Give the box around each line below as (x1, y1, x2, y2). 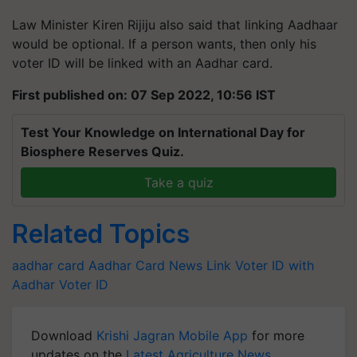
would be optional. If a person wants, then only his (12, 36, 316, 52)
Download (31, 328, 96, 343)
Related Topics (12, 218, 190, 249)
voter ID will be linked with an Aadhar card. (12, 55, 273, 71)
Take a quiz (143, 175, 214, 190)
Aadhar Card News (88, 257, 202, 273)
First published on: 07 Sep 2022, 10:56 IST (12, 87, 276, 103)
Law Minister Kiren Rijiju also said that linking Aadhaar (12, 17, 338, 33)
